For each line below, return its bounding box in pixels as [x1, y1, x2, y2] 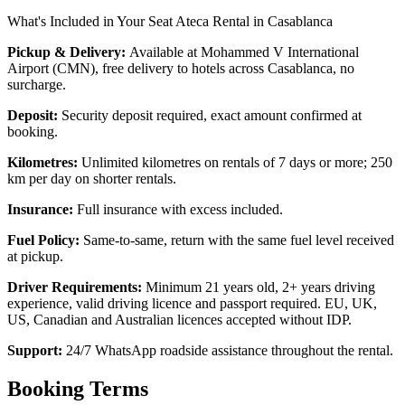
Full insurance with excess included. [77, 202, 283, 218]
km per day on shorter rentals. [7, 171, 176, 187]
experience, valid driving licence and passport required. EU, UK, [7, 296, 377, 312]
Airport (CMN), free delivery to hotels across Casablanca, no [7, 61, 354, 77]
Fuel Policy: [7, 232, 83, 249]
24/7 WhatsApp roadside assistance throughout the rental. [66, 343, 393, 359]
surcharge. [7, 77, 66, 93]
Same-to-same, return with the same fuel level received [83, 232, 394, 249]
